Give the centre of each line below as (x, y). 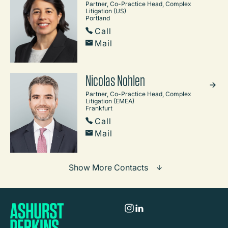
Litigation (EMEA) (110, 101)
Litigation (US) (106, 11)
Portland (98, 18)
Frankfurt (99, 108)
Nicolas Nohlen (115, 80)
